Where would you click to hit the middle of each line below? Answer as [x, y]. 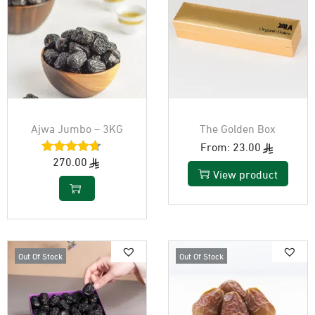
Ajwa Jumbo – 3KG [77, 127]
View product [245, 173]
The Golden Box [238, 127]
